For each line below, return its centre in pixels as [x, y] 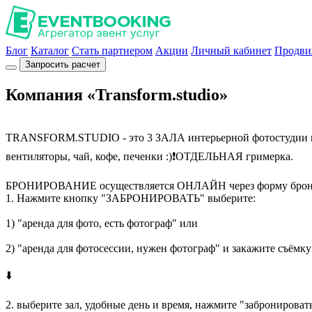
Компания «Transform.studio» [117, 94]
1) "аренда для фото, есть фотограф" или [102, 223]
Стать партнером [112, 50]
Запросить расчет [63, 64]
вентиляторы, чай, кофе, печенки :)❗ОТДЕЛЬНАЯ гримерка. [149, 156]
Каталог [50, 50]
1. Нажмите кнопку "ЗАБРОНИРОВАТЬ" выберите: [131, 198]
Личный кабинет [231, 50]
